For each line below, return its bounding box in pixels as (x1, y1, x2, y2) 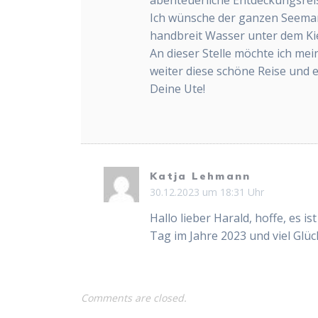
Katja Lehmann (150, 169, 251, 182)
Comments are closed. (81, 290, 187, 305)
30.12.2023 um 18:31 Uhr (150, 185, 265, 199)
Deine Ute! (150, 80, 206, 97)
